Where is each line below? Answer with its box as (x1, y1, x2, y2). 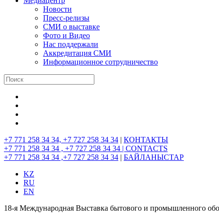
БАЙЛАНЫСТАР (124, 153, 184, 161)
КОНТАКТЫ (124, 135, 168, 144)
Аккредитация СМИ (43, 49, 111, 57)
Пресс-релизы (43, 14, 89, 22)
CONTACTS (126, 144, 168, 153)
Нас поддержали (43, 40, 98, 48)
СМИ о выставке (43, 22, 100, 31)
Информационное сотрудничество (43, 58, 158, 66)
